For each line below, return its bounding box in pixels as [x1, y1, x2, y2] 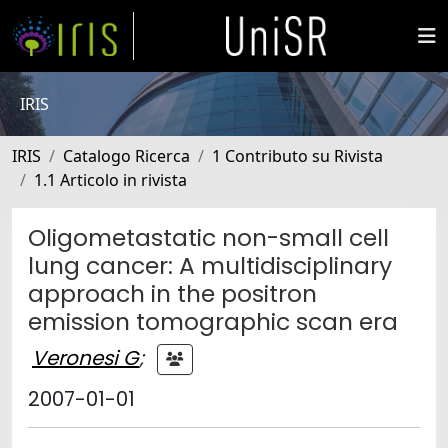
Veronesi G [32, 343, 139, 372]
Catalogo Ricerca [63, 145, 190, 167]
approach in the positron [28, 277, 317, 310]
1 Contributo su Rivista [212, 145, 383, 167]
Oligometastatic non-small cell [28, 221, 389, 254]
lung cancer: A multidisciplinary [28, 249, 392, 282]
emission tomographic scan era [28, 305, 398, 338]
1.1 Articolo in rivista [34, 169, 187, 191]
